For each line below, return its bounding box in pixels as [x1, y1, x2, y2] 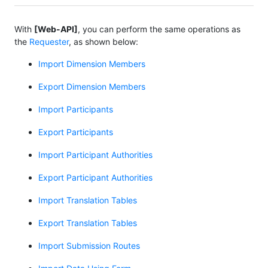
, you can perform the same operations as [78, 23, 240, 34]
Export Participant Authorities [38, 172, 153, 182]
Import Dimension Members [38, 58, 145, 69]
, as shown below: [69, 36, 138, 47]
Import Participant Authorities [38, 149, 153, 160]
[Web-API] [34, 23, 78, 34]
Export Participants [38, 126, 113, 137]
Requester [29, 36, 69, 47]
